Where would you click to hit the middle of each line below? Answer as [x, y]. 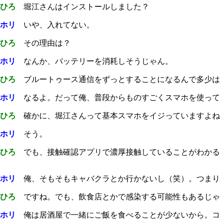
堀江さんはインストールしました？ [82, 6]
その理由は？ [43, 43]
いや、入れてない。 [55, 25]
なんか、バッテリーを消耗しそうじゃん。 [94, 61]
